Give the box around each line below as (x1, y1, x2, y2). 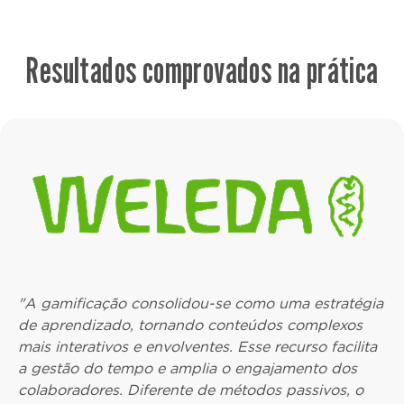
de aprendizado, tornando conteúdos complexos (18, 318, 363, 333)
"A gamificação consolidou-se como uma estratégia (18, 297, 383, 311)
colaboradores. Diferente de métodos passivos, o (18, 383, 363, 398)
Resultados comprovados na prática (25, 48, 379, 91)
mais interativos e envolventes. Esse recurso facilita (18, 340, 377, 354)
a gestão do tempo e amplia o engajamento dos (18, 362, 357, 376)
